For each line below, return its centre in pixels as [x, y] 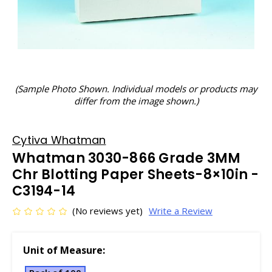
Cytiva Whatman [59, 140]
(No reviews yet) [107, 211]
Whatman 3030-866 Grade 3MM [127, 158]
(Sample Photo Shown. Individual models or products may [136, 89]
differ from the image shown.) [136, 101]
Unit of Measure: [64, 250]
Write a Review [180, 211]
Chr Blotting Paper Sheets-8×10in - [136, 175]
